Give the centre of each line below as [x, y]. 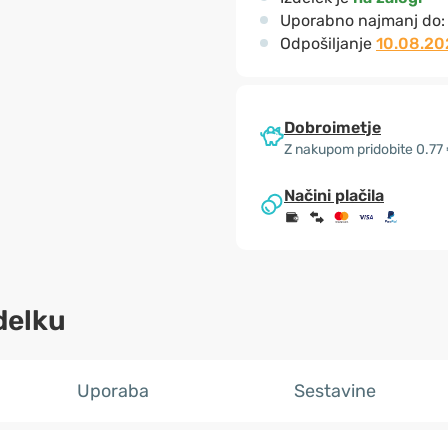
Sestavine [334, 391]
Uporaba [113, 391]
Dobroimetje [332, 127]
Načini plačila [334, 196]
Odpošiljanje [328, 43]
